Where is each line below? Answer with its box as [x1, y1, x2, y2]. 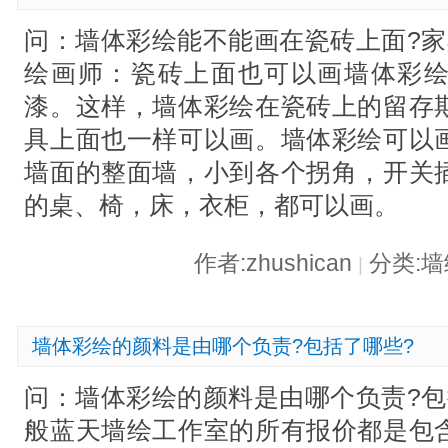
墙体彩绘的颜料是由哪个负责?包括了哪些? [32, 335, 415, 358]
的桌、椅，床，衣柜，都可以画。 [24, 190, 400, 219]
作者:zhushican [193, 251, 358, 277]
